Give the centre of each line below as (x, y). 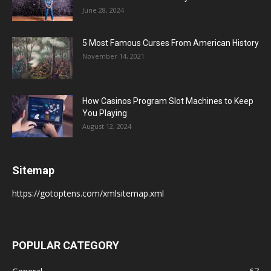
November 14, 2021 (113, 56)
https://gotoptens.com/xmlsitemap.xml (88, 193)
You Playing (105, 113)
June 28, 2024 (103, 10)
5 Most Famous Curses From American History (171, 43)
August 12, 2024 (107, 126)
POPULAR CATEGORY (66, 245)
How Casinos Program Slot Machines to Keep (168, 101)
